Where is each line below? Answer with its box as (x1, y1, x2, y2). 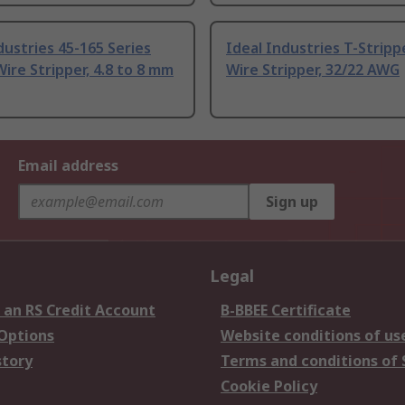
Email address (18, 155, 118, 176)
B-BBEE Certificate (221, 300, 351, 321)
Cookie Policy (221, 376, 317, 397)
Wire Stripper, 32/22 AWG (226, 60, 400, 80)
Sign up (266, 192, 318, 212)
